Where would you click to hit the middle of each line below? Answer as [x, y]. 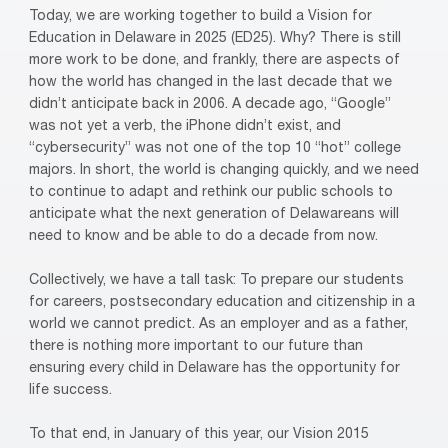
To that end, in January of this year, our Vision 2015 [199, 434]
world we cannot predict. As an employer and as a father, [218, 324]
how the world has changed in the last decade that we [210, 82]
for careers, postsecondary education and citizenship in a [222, 302]
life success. [70, 390]
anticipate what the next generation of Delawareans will [214, 214]
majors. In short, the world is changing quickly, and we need [224, 170]
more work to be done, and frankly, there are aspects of [214, 60]
